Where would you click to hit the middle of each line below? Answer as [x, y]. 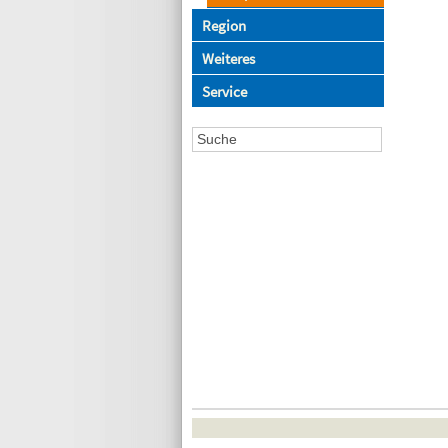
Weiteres [228, 58]
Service [224, 91]
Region [224, 25]
